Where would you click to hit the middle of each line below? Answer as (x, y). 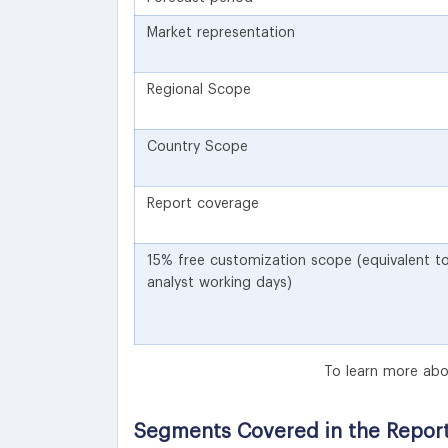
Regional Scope (199, 89)
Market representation (221, 32)
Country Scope (197, 146)
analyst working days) (219, 282)
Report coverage (203, 203)
